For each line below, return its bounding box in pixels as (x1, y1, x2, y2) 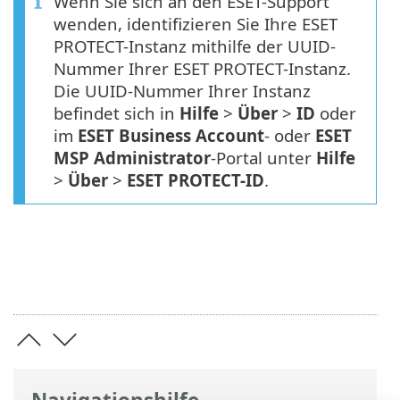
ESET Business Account (78, 124, 264, 147)
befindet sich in (54, 102, 179, 125)
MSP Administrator (54, 146, 211, 170)
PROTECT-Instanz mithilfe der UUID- (54, 35, 336, 58)
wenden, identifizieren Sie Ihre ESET (54, 12, 337, 36)
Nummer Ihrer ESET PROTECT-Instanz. (54, 57, 351, 80)
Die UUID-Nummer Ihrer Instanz (54, 79, 311, 103)
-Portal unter (211, 146, 316, 170)
